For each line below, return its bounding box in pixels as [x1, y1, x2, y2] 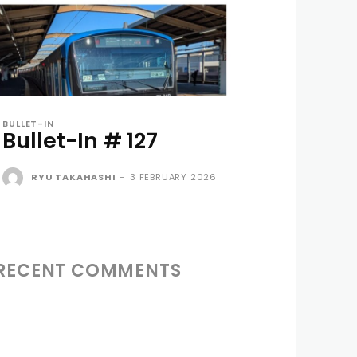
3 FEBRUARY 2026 [129, 170, 217, 183]
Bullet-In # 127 [2, 125, 159, 155]
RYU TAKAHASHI [31, 170, 116, 183]
